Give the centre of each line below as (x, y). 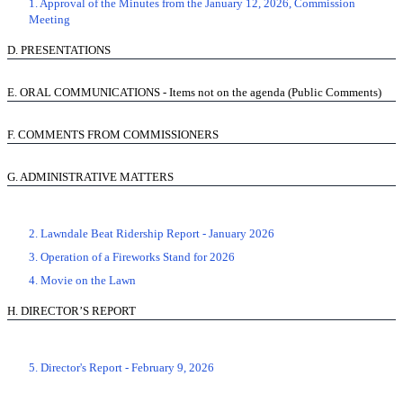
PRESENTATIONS (66, 50)
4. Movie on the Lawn (82, 280)
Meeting (49, 19)
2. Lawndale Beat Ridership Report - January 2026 (152, 233)
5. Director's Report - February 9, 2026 (121, 367)
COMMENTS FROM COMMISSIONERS (118, 134)
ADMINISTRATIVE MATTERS (97, 177)
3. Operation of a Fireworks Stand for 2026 (132, 257)
